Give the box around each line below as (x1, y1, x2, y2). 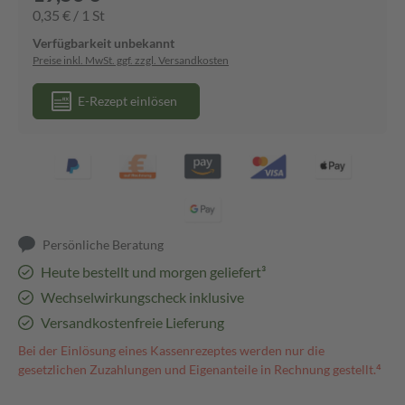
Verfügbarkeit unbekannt (33, 35, 174, 51)
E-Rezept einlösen (78, 93, 177, 108)
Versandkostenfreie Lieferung (40, 314, 224, 331)
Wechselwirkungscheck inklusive (40, 288, 244, 306)
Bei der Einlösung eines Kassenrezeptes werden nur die (18, 343, 325, 358)
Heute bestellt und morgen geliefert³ (40, 263, 266, 280)
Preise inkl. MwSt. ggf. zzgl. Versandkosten (33, 53, 229, 67)
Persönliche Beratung (42, 237, 165, 252)
